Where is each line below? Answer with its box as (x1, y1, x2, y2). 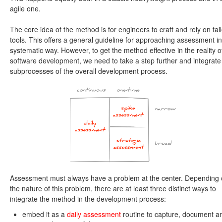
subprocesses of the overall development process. (10, 66, 167, 76)
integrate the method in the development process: (10, 194, 166, 204)
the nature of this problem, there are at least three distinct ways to (10, 183, 216, 194)
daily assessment (67, 209, 121, 220)
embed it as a (22, 209, 67, 220)
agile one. (10, 3, 41, 14)
